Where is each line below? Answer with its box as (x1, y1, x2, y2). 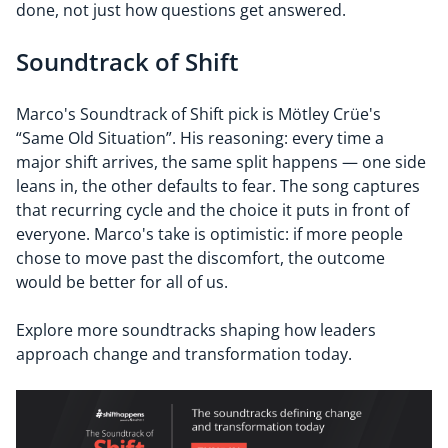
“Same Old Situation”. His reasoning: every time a (16, 127, 384, 149)
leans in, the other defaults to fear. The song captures (16, 175, 420, 197)
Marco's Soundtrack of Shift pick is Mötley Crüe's (16, 103, 381, 125)
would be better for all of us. (16, 271, 228, 293)
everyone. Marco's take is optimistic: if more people (16, 223, 403, 245)
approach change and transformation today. (16, 343, 352, 365)
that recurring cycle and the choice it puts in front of (16, 199, 409, 221)
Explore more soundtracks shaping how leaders (16, 319, 376, 341)
